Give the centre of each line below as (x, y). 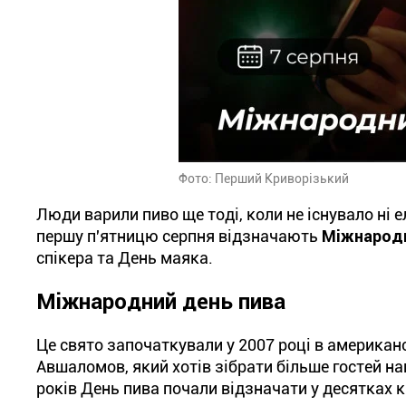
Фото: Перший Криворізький (264, 179)
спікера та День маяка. (125, 258)
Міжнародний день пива (161, 302)
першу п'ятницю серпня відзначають (179, 236)
